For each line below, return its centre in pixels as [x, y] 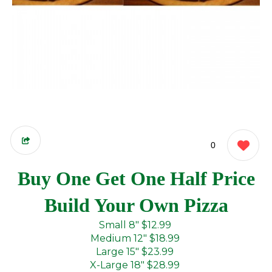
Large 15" [117, 252]
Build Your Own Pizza [136, 205]
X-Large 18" [117, 265]
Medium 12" [118, 238]
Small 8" [119, 225]
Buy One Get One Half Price [136, 178]
